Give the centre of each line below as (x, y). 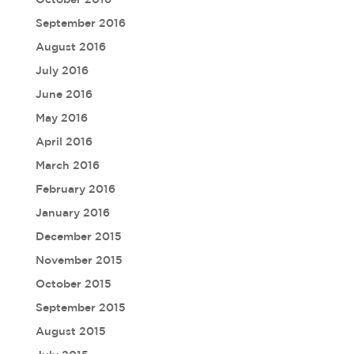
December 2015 (78, 236)
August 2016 (70, 47)
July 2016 (62, 70)
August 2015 (70, 331)
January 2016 (72, 213)
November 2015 (79, 260)
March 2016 (67, 165)
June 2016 (64, 94)
